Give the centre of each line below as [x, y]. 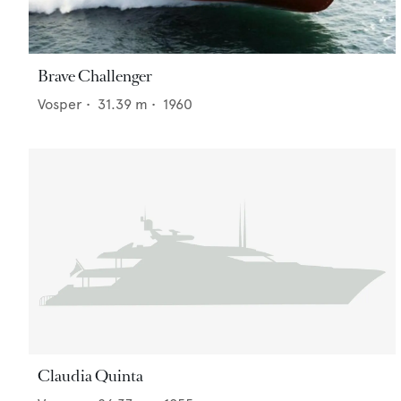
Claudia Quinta [90, 376]
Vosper [60, 104]
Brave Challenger [95, 76]
